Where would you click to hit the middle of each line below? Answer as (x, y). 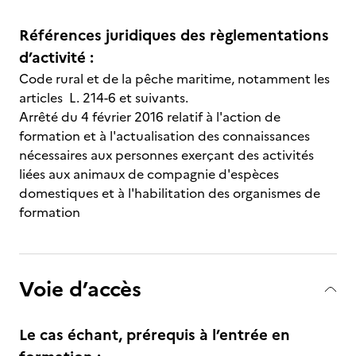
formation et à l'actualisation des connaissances (164, 136)
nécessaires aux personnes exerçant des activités (166, 155)
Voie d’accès (80, 289)
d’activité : (56, 58)
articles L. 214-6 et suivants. (104, 98)
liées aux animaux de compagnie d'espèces (149, 174)
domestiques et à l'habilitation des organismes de (170, 193)
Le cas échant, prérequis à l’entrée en (155, 335)
